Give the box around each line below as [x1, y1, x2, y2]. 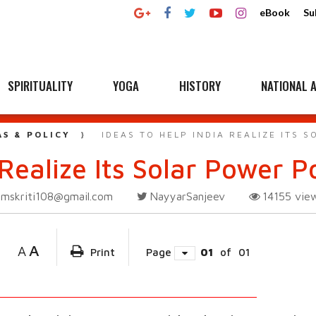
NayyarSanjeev [150, 190, 225, 202]
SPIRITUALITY [8, 77, 73, 95]
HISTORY [179, 77, 221, 95]
